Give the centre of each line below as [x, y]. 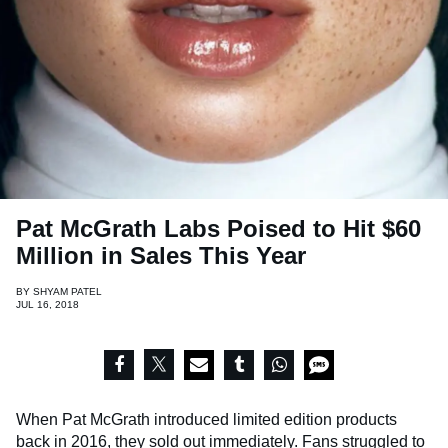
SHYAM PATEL [67, 292]
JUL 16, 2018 [47, 305]
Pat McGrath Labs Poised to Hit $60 [218, 229]
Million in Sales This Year [161, 256]
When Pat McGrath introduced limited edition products [206, 420]
